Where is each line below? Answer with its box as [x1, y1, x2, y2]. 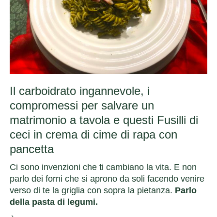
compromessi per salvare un [10, 98, 154, 112]
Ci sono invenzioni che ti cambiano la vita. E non [10, 162, 197, 172]
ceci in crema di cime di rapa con [10, 127, 177, 141]
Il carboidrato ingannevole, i [10, 84, 150, 97]
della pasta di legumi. [10, 197, 98, 207]
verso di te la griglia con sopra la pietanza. [10, 185, 175, 195]
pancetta [10, 142, 54, 155]
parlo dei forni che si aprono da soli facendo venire [10, 173, 204, 184]
